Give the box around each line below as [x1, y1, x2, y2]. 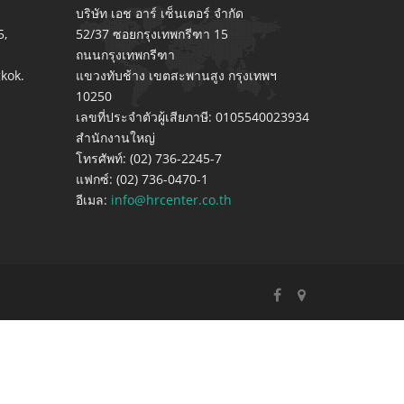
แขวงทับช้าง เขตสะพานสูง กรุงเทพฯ [75, 67, 277, 84]
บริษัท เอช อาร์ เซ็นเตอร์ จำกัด [75, 5, 243, 22]
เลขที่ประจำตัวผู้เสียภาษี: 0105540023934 [75, 108, 309, 125]
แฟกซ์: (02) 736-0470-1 [75, 170, 208, 188]
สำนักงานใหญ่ [75, 129, 155, 146]
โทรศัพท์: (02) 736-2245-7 [75, 150, 222, 167]
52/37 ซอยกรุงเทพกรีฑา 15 [75, 25, 228, 42]
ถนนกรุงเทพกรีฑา [75, 46, 175, 63]
